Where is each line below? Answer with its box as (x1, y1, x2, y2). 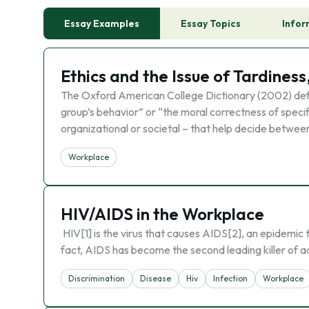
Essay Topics (181, 17, 241, 30)
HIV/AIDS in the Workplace (61, 203, 264, 224)
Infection (213, 273, 248, 283)
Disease (140, 273, 171, 283)
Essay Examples (64, 17, 139, 30)
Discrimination (68, 273, 125, 283)
